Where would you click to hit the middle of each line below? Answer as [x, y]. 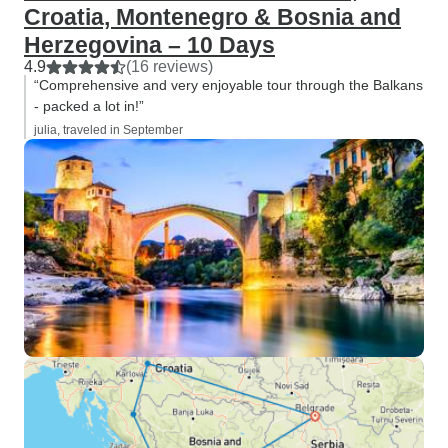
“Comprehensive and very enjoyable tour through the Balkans [228, 85]
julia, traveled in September [108, 130]
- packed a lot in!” [89, 106]
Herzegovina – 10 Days [149, 45]
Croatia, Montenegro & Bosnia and [212, 17]
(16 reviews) [169, 66]
